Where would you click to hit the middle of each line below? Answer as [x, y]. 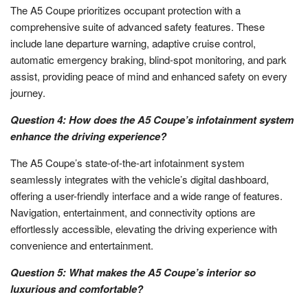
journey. [28, 92]
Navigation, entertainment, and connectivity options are [133, 212]
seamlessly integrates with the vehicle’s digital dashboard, [140, 179]
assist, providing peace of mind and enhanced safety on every [149, 76]
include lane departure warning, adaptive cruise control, [133, 43]
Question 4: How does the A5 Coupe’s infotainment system [152, 119]
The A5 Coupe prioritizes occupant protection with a [125, 10]
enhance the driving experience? [88, 136]
